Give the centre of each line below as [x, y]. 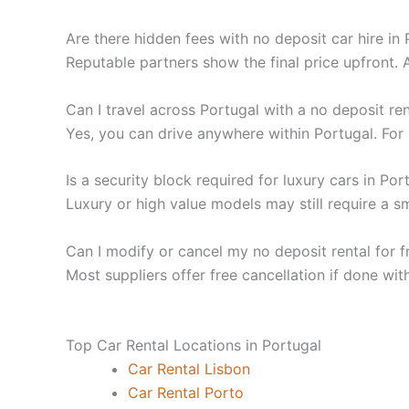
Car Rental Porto [186, 393]
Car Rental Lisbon [189, 369]
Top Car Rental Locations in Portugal [194, 346]
